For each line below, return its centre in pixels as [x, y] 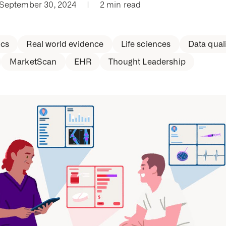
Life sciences [146, 44]
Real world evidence [65, 44]
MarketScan [33, 62]
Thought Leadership [147, 62]
